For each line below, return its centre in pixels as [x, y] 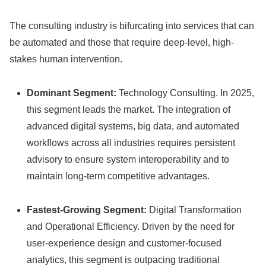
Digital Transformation [194, 210]
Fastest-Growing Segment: [87, 210]
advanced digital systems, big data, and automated [133, 126]
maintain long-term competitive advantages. [118, 176]
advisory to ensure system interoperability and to [128, 159]
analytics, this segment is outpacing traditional [123, 259]
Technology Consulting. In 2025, [186, 93]
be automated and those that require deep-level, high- [122, 43]
